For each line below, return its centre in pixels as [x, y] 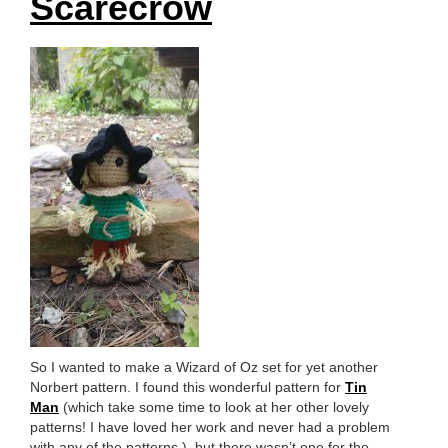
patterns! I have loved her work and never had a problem [210, 427]
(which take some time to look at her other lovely [214, 407]
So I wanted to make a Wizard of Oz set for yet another [204, 367]
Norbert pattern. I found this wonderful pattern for [187, 387]
